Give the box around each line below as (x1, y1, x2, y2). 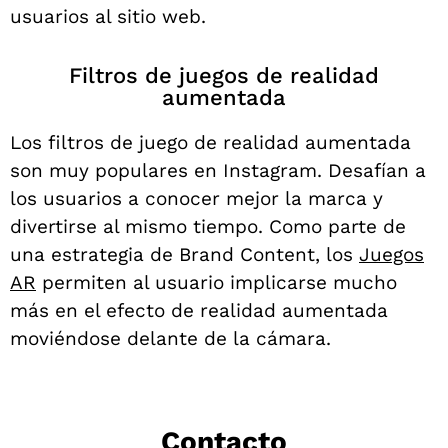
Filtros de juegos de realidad (69, 63, 379, 89)
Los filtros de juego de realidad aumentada (10, 131, 411, 155)
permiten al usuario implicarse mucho (36, 271, 397, 295)
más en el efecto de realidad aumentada (10, 299, 388, 323)
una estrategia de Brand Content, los (10, 243, 359, 267)
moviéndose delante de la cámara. (10, 327, 331, 351)
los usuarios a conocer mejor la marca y (10, 187, 383, 211)
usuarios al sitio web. (10, 4, 206, 28)
